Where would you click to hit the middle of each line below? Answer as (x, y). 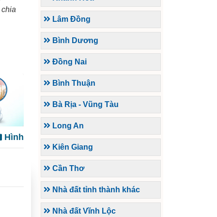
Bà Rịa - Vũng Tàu (85, 105)
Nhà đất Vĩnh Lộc (83, 211)
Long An (67, 126)
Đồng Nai (69, 62)
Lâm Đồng (70, 19)
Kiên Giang (72, 147)
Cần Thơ (67, 169)
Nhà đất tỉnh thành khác (95, 190)
